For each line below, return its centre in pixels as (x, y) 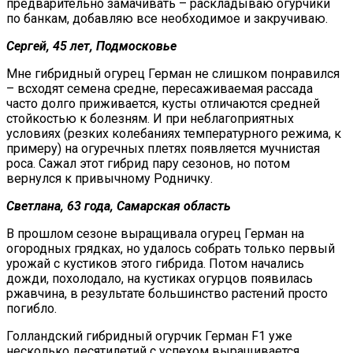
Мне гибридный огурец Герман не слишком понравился (173, 73)
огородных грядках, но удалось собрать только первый (171, 248)
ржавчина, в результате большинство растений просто (167, 293)
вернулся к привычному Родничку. (110, 178)
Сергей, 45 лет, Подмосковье (91, 46)
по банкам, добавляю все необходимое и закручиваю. (167, 18)
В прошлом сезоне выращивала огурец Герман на (155, 233)
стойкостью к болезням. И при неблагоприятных (150, 118)
